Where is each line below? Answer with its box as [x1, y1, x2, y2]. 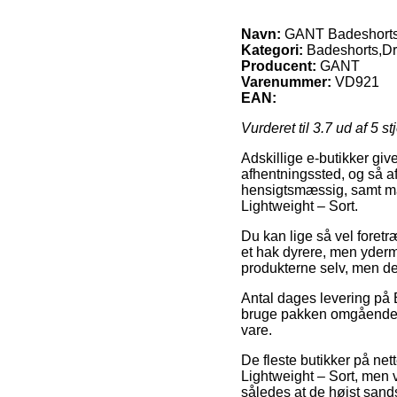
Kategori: [241, 42, 303, 58]
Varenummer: [241, 74, 331, 90]
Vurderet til [241, 120, 313, 136]
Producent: [241, 58, 316, 74]
